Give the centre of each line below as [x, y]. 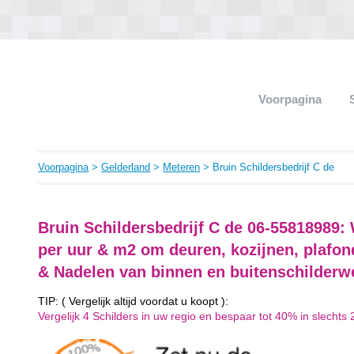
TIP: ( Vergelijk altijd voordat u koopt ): [134, 301]
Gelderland [126, 167]
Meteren [182, 167]
